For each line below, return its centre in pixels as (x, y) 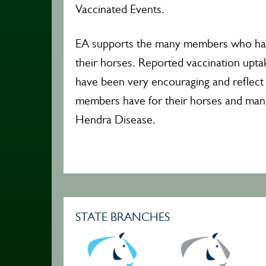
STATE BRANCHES (123, 217)
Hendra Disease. (115, 120)
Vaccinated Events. (120, 9)
